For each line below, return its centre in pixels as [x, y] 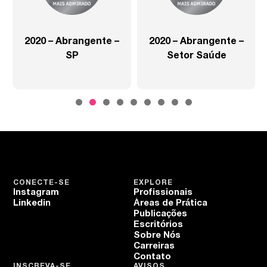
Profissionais [163, 193]
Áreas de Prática [170, 204]
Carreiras [154, 246]
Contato [152, 257]
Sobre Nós [157, 236]
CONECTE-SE [42, 183]
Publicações [160, 214]
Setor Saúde [196, 56]
